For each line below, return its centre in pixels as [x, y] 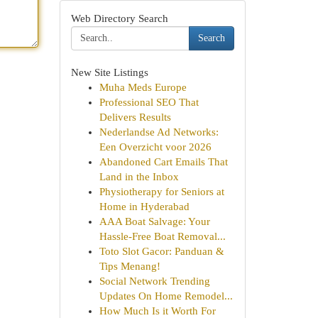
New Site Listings [109, 72]
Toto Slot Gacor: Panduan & [161, 251]
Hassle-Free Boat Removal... [162, 236]
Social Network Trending [154, 281]
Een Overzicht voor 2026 [155, 147]
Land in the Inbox [139, 177]
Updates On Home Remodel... [166, 296]
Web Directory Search [119, 18]
